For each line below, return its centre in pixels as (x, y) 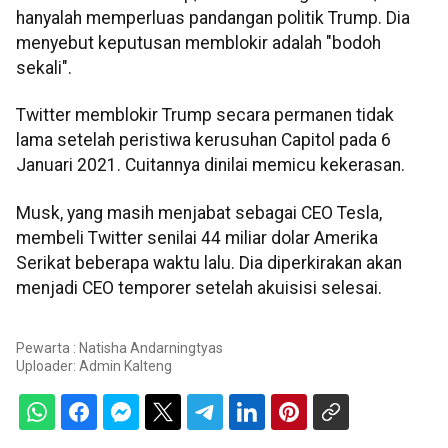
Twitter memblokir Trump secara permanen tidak (205, 115)
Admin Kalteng (125, 366)
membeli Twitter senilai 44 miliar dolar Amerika (197, 237)
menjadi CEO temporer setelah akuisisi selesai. (199, 287)
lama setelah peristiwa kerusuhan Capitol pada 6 (203, 140)
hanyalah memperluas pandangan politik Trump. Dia (213, 18)
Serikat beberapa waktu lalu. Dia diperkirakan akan (209, 262)
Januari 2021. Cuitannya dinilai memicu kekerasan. (210, 165)
